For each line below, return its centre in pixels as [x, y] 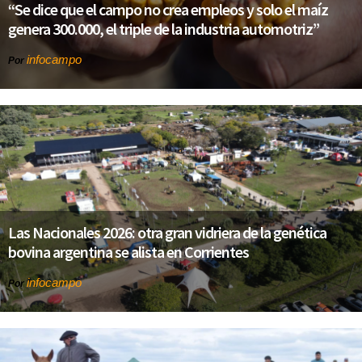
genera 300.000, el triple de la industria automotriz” [164, 28]
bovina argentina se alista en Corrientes [128, 251]
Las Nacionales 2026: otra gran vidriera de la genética [167, 232]
